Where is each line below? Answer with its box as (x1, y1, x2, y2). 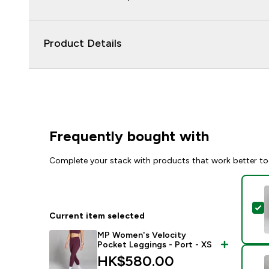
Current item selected (49, 211, 145, 220)
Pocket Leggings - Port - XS (97, 240, 213, 249)
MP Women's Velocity (97, 230, 187, 240)
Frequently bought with (49, 128, 210, 144)
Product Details (43, 37, 121, 49)
